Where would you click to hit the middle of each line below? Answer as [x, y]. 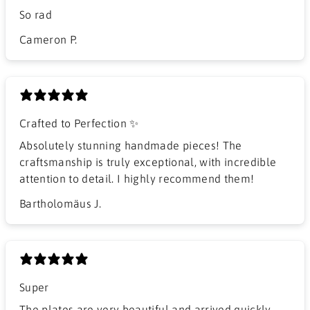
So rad [36, 14]
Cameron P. [48, 39]
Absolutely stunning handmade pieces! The [131, 145]
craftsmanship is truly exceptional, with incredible [148, 162]
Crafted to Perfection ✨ [79, 123]
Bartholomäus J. [61, 203]
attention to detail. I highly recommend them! [137, 178]
